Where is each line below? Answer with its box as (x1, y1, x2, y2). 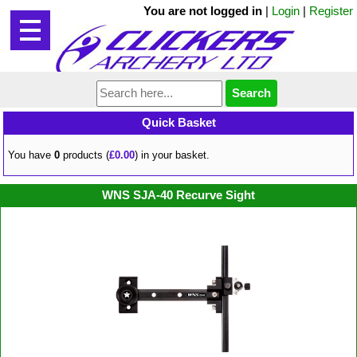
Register (309, 4, 353, 18)
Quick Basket (141, 116, 216, 129)
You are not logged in (143, 4, 262, 18)
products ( (60, 148, 110, 161)
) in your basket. (135, 148, 210, 161)
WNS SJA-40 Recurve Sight (102, 187, 255, 202)
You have (8, 148, 55, 161)
